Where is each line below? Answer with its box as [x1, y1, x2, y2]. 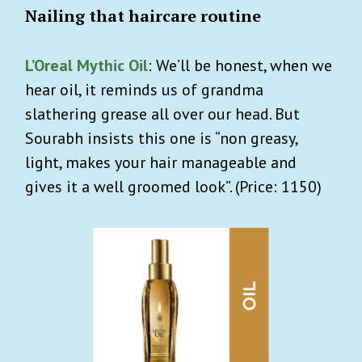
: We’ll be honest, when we [148, 54, 332, 76]
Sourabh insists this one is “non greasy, [25, 127, 297, 149]
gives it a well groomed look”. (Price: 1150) [25, 175, 322, 197]
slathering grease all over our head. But [25, 103, 300, 124]
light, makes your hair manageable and [25, 151, 297, 173]
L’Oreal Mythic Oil [25, 54, 148, 76]
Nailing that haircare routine [25, 4, 261, 27]
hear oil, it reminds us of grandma [25, 78, 263, 100]
